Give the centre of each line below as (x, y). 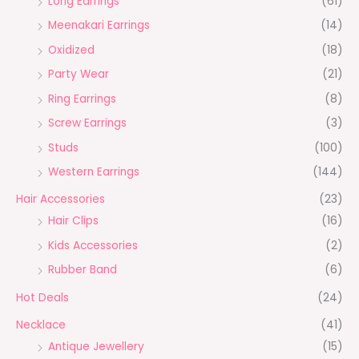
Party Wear (79, 75)
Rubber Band (83, 270)
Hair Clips (73, 221)
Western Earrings (94, 171)
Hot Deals (42, 297)
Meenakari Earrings (99, 26)
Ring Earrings (82, 99)
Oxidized (71, 50)
